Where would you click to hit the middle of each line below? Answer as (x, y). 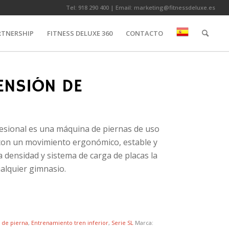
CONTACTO (145, 33)
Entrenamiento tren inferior (70, 222)
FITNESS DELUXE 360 (80, 33)
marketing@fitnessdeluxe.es (175, 7)
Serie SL (123, 222)
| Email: (122, 7)
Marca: (144, 222)
